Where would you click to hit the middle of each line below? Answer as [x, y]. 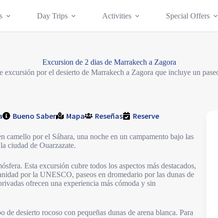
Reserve [146, 116]
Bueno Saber [35, 116]
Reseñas [109, 116]
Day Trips [52, 16]
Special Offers [188, 16]
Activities [117, 16]
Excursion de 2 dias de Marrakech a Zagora [109, 62]
